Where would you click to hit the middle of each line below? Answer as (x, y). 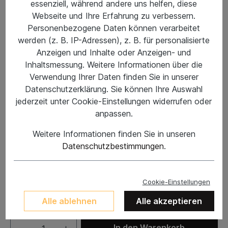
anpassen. (114, 113)
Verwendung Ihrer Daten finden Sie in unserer (114, 77)
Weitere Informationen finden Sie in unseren (114, 134)
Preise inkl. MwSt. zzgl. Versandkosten (83, 152)
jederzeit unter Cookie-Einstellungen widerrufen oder (114, 101)
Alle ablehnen (69, 201)
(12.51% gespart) (138, 139)
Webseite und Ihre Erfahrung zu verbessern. (114, 16)
